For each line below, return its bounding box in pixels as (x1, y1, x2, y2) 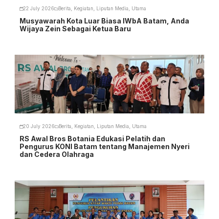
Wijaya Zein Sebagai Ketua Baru (20, 24, 131, 33)
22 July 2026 (23, 6, 54, 12)
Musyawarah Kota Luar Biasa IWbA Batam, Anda (20, 16, 189, 25)
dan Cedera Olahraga (20, 150, 94, 158)
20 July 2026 (23, 124, 55, 130)
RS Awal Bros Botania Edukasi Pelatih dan (20, 134, 165, 143)
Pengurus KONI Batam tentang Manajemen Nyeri (20, 142, 190, 151)
